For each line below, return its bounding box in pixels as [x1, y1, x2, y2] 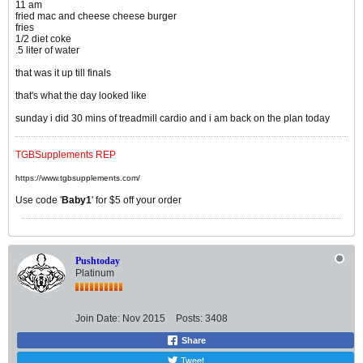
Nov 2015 [122, 313, 165, 325]
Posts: [176, 313, 203, 325]
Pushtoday [75, 255, 120, 267]
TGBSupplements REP [15, 149, 116, 161]
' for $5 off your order [92, 194, 181, 207]
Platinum [75, 267, 114, 280]
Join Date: [75, 313, 120, 325]
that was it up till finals [15, 67, 111, 79]
